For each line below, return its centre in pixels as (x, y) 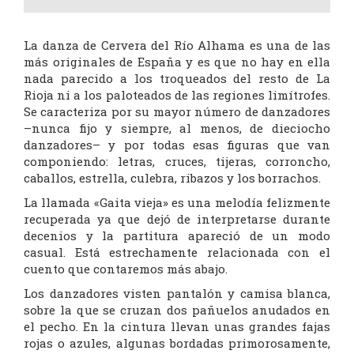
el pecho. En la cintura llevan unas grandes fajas (177, 327)
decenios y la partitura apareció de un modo (177, 236)
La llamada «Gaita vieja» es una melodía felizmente (177, 203)
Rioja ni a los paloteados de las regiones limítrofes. (177, 95)
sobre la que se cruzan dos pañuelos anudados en (177, 310)
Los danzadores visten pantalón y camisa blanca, (177, 294)
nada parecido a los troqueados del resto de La (177, 79)
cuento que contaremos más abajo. (126, 269)
